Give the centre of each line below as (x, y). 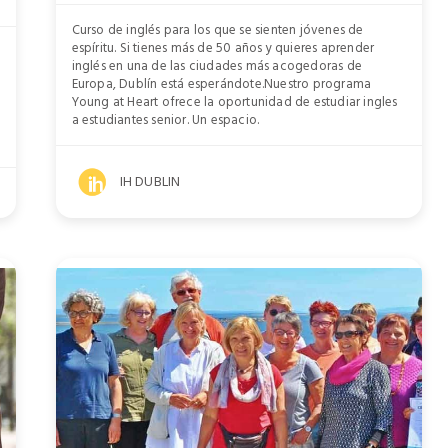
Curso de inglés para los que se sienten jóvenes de (217, 30)
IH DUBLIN (150, 181)
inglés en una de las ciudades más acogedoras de (217, 66)
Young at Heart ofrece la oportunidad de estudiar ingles (234, 102)
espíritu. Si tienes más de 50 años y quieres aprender (223, 48)
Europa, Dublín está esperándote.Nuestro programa (221, 84)
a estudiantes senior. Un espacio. (165, 120)
